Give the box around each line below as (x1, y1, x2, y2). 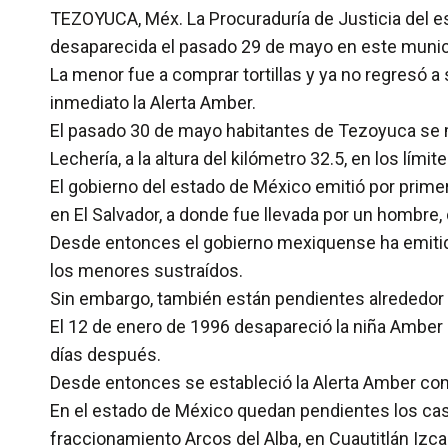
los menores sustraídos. (50, 260, 243, 281)
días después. (50, 344, 161, 365)
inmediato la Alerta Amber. (50, 92, 256, 113)
